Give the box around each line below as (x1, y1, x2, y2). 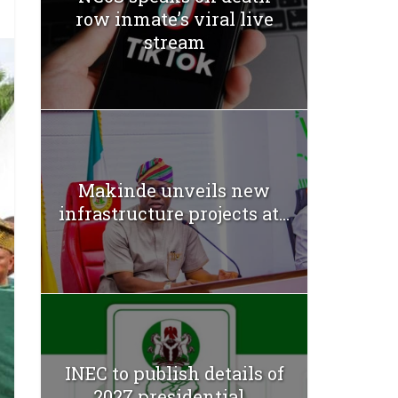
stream (143, 29, 205, 53)
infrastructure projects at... (59, 201, 290, 225)
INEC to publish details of (64, 362, 284, 386)
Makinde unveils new (78, 178, 270, 202)
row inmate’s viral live (75, 6, 274, 30)
